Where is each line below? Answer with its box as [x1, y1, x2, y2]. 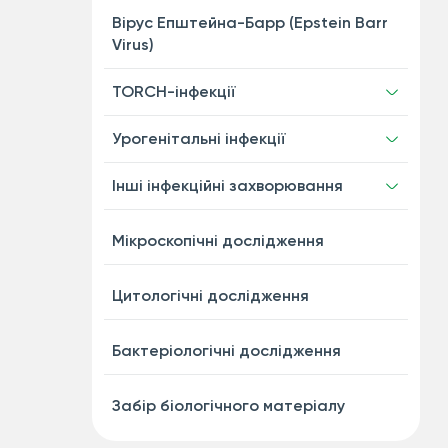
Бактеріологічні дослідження [111, 341, 341, 360]
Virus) [111, 35, 154, 54]
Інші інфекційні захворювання [111, 176, 343, 195]
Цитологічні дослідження [111, 286, 309, 305]
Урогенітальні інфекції [111, 129, 286, 148]
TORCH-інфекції [111, 82, 236, 101]
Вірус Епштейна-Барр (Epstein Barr [111, 13, 388, 32]
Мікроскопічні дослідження [111, 231, 324, 250]
